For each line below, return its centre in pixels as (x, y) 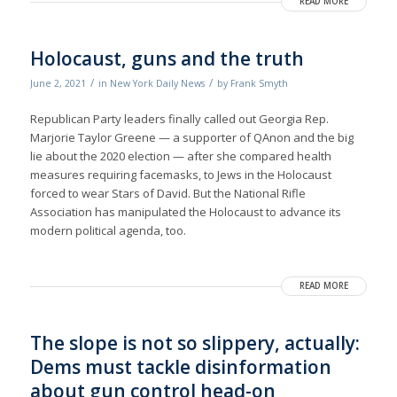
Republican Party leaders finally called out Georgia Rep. (179, 119)
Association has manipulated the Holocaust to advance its (185, 212)
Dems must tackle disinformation (180, 367)
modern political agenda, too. (108, 231)
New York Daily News (157, 84)
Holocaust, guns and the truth (167, 59)
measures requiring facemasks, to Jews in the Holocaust (180, 175)
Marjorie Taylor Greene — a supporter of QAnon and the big (191, 138)
